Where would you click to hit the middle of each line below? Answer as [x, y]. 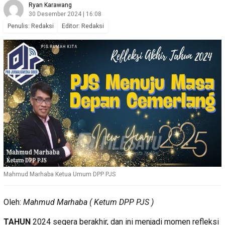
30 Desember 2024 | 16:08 [65, 14]
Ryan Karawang [50, 5]
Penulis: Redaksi [31, 26]
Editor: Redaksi [83, 26]
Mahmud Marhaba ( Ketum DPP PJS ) [88, 202]
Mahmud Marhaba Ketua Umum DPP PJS [60, 174]
